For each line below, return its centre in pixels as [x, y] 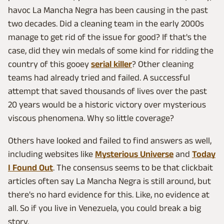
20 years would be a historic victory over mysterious [107, 105]
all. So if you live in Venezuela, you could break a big [104, 208]
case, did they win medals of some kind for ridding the [111, 51]
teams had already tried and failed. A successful [99, 78]
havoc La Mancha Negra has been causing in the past [108, 10]
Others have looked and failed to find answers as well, [110, 141]
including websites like [51, 154]
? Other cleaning [163, 64]
